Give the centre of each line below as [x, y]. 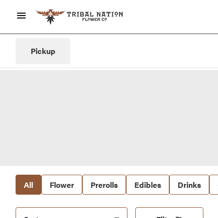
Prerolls [104, 184]
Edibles [148, 184]
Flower [62, 184]
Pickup [43, 51]
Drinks [189, 184]
